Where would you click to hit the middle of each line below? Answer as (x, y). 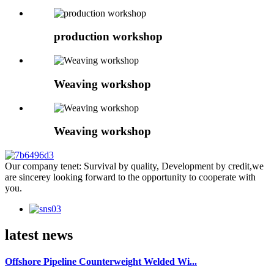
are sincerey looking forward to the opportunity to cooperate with (130, 177)
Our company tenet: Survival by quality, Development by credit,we (134, 166)
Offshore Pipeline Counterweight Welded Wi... (101, 262)
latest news (39, 235)
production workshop (108, 37)
